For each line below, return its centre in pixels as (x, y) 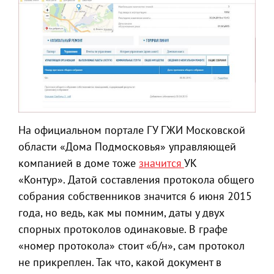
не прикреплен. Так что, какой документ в (120, 262)
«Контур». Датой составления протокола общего (136, 180)
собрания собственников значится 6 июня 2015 (135, 196)
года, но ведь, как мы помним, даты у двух (121, 213)
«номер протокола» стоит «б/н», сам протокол (131, 246)
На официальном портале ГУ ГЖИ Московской (132, 130)
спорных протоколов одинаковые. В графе (123, 229)
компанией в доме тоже (79, 163)
